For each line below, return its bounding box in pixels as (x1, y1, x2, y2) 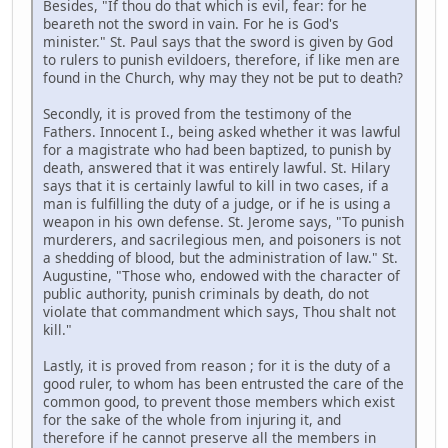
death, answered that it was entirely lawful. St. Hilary (43, 157, 390, 177)
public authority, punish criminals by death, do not (43, 283, 369, 303)
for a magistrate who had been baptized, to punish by (43, 139, 391, 159)
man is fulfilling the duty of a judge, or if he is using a (43, 193, 391, 213)
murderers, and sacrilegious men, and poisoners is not (43, 229, 401, 249)
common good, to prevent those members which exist (43, 391, 395, 411)
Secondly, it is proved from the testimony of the (43, 103, 352, 123)
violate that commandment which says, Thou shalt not (43, 301, 396, 321)
